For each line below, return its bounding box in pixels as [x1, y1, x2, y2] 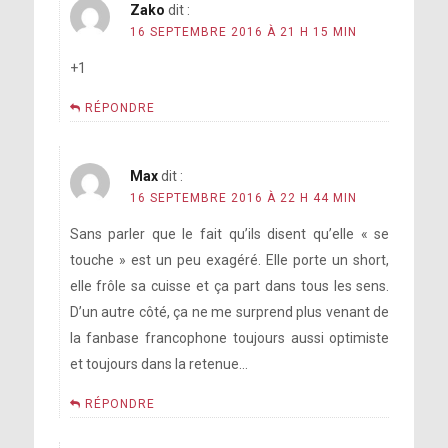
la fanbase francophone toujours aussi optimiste [69, 330, 390, 346]
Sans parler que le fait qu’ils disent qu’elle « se [69, 226, 390, 242]
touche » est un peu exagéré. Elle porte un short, [69, 252, 390, 268]
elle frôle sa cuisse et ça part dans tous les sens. [69, 278, 390, 294]
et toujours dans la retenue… [69, 356, 248, 372]
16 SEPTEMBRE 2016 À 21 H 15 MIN [129, 25, 357, 39]
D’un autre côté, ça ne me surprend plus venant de [69, 304, 390, 320]
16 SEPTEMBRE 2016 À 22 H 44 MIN [129, 191, 357, 205]
